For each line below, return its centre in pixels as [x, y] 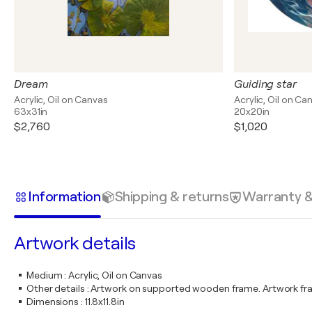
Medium [45, 275]
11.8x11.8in [104, 302]
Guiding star [265, 84]
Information [64, 196]
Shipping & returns [172, 196]
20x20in [252, 111]
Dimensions [53, 302]
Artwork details [75, 243]
